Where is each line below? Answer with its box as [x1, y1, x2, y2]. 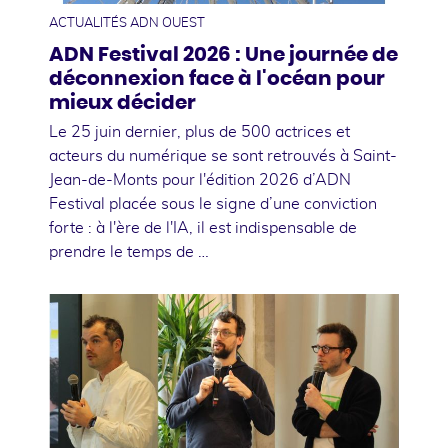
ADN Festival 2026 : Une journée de [49, 44, 398, 65]
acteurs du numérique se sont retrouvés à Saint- [49, 147, 397, 164]
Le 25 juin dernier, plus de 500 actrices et [49, 123, 350, 140]
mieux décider [49, 92, 196, 113]
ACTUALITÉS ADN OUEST [49, 16, 205, 30]
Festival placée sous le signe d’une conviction [49, 195, 377, 212]
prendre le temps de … [49, 243, 209, 260]
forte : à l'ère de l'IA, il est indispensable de [49, 219, 357, 236]
